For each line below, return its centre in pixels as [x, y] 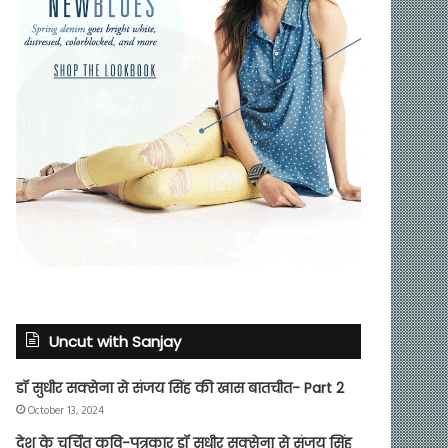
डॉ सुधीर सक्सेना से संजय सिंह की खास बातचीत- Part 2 [180, 387]
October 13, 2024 [66, 410]
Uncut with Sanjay [115, 341]
